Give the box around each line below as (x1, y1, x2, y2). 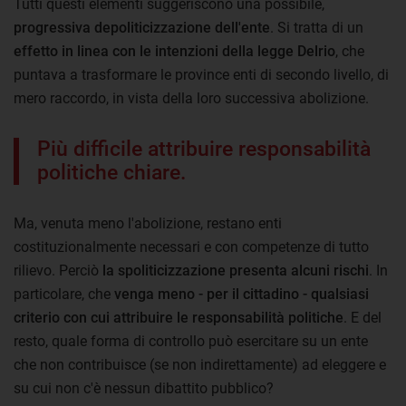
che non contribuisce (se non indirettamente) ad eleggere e (14, 355, 386, 373)
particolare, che (14, 285, 114, 303)
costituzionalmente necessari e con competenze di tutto (14, 237, 369, 256)
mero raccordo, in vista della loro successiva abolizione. (14, 89, 369, 107)
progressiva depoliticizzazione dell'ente (14, 18, 270, 36)
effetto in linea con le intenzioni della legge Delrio (14, 42, 335, 60)
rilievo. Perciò (14, 261, 102, 279)
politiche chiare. (37, 159, 186, 185)
